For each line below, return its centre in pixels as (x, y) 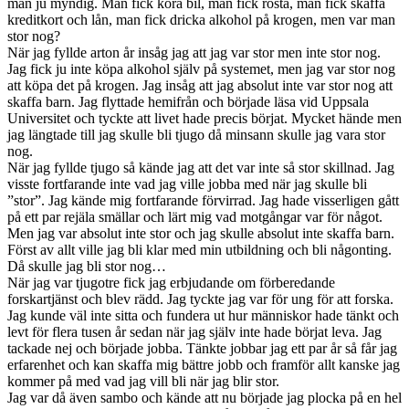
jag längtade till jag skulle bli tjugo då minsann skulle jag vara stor (196, 134)
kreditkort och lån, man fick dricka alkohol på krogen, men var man (201, 19)
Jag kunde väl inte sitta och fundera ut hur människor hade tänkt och (203, 315)
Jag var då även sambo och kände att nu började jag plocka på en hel (204, 397)
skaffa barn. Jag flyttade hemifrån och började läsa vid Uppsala (188, 101)
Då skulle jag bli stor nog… (87, 266)
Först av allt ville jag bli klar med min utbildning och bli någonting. (199, 249)
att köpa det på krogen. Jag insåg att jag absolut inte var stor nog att (200, 85)
